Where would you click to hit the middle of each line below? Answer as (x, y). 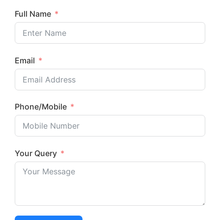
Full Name (33, 14)
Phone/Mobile (41, 107)
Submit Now (110, 186)
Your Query (36, 153)
